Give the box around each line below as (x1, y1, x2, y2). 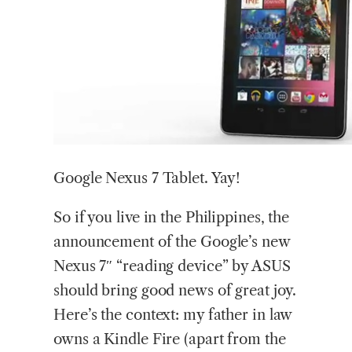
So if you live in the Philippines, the (53, 207, 290, 226)
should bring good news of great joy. (53, 280, 297, 299)
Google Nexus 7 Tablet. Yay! (53, 169, 241, 188)
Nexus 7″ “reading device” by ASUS (53, 256, 291, 275)
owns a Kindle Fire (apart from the (53, 329, 286, 348)
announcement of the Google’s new (53, 232, 290, 251)
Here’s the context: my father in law (53, 305, 292, 324)
